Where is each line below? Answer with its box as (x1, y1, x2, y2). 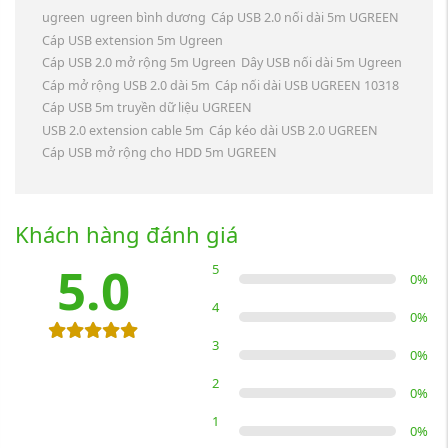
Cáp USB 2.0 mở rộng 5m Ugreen (42, 54, 236, 72)
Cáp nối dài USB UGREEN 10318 (214, 76, 399, 94)
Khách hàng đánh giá (15, 218, 238, 249)
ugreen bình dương (89, 9, 206, 27)
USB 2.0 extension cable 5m (42, 121, 204, 139)
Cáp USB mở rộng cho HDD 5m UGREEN (42, 144, 277, 162)
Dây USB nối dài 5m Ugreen (240, 54, 402, 72)
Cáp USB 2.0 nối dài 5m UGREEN (210, 9, 399, 27)
